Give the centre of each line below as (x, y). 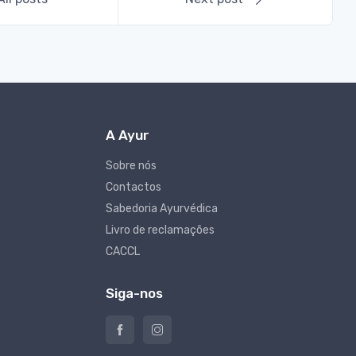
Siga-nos (134, 294)
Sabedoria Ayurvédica (161, 209)
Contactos (133, 188)
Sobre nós (131, 166)
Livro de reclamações (160, 230)
